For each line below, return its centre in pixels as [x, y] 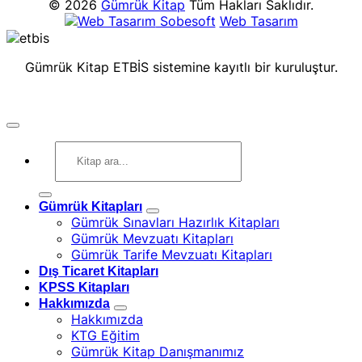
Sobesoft [185, 21]
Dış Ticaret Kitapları [99, 271]
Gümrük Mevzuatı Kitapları [152, 238]
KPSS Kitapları [84, 287]
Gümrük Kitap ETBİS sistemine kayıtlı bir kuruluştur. [181, 67]
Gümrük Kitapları [90, 206]
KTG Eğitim [105, 335]
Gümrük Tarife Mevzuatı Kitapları [172, 254]
